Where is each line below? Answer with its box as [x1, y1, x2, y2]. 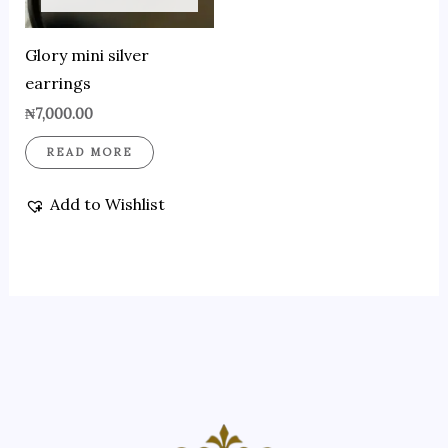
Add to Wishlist [49, 194, 165, 215]
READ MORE [45, 144, 133, 159]
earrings [24, 73, 91, 94]
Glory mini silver [24, 45, 149, 66]
